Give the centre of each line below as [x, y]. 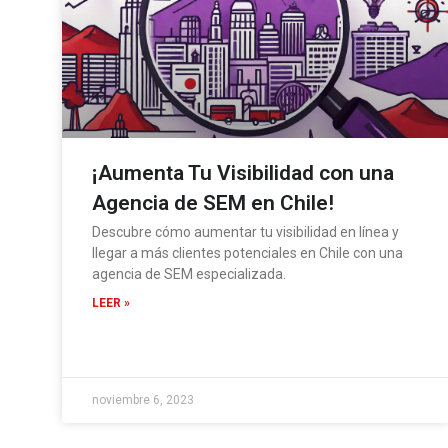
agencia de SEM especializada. [189, 273]
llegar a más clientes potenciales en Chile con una [247, 252]
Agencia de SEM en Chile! [213, 202]
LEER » [111, 302]
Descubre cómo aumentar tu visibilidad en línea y [245, 231]
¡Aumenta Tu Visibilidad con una [243, 172]
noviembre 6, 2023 [143, 399]
